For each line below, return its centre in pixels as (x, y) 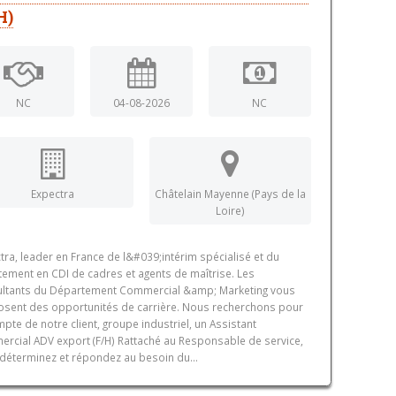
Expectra (53, 193)
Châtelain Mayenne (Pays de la (230, 193)
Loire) (230, 210)
